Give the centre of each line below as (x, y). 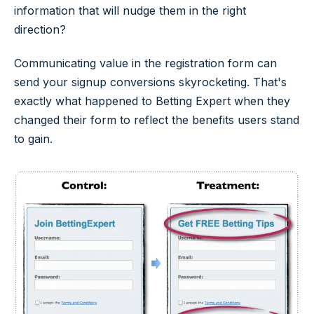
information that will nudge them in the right (130, 10)
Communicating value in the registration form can (145, 63)
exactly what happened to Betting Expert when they (152, 101)
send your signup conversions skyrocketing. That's (150, 82)
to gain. (33, 138)
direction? (40, 29)
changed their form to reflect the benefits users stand (157, 120)
